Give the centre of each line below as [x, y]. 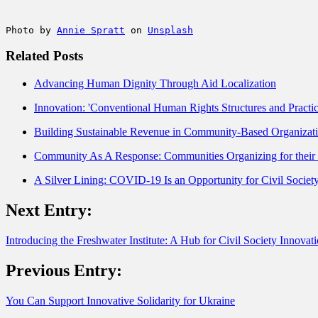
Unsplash [170, 30]
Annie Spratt [91, 30]
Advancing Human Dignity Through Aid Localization [155, 84]
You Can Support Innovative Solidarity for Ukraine [120, 300]
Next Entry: [49, 210]
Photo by [31, 30]
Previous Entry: [64, 270]
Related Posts [44, 56]
